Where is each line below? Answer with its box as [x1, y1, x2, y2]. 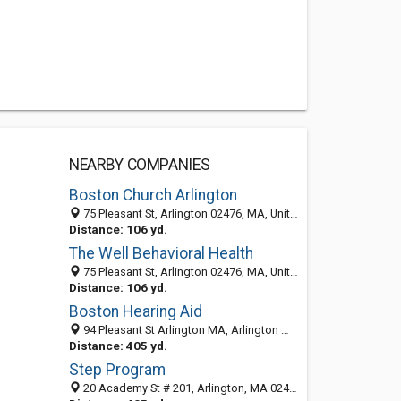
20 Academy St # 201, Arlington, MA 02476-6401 [80, 381, 289, 395]
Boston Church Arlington [68, 186, 237, 204]
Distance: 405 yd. [68, 338, 167, 353]
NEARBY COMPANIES [68, 156, 210, 174]
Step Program [68, 361, 166, 379]
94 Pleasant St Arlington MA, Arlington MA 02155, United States [80, 323, 281, 337]
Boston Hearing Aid [68, 303, 202, 320]
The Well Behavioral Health [68, 244, 253, 262]
